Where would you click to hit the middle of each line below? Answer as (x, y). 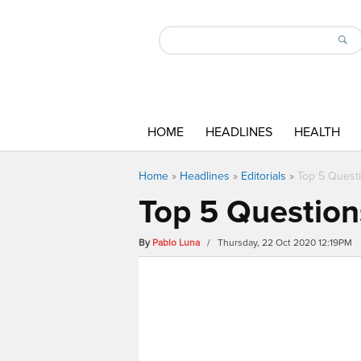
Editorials (263, 176)
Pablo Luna (176, 243)
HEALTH (317, 132)
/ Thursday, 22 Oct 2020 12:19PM (277, 243)
